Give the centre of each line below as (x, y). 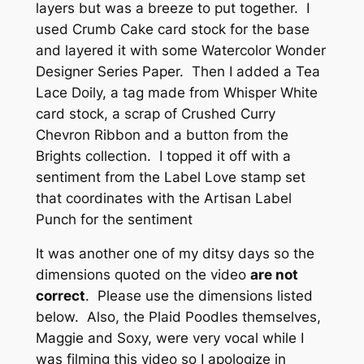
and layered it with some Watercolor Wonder (180, 50)
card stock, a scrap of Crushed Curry (155, 113)
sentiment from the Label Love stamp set (170, 177)
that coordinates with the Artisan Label (163, 198)
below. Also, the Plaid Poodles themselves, (178, 317)
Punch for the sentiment (114, 219)
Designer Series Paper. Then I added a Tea (178, 71)
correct (60, 296)
